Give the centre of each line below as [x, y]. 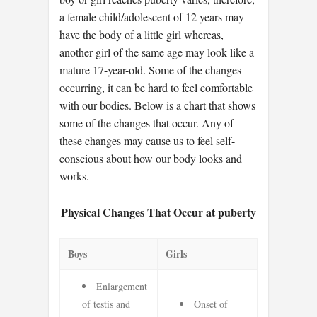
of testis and [106, 304]
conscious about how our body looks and [151, 158]
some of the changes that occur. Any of [146, 123]
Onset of [211, 304]
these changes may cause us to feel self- [147, 141]
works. [74, 176]
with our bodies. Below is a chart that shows [157, 105]
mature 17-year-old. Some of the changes [150, 70]
